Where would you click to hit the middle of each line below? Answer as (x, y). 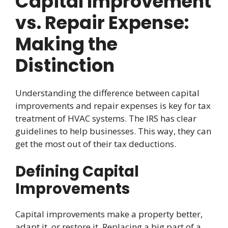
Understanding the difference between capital (107, 93)
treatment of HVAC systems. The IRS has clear (106, 118)
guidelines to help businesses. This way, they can (113, 131)
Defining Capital (77, 172)
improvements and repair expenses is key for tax (113, 105)
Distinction (65, 65)
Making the (66, 44)
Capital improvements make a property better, (109, 214)
